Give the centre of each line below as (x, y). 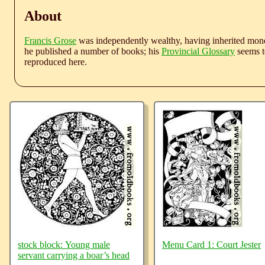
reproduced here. (56, 62)
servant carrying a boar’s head (74, 256)
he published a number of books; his (93, 51)
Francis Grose (50, 41)
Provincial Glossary (198, 51)
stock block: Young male (64, 245)
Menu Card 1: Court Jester (211, 245)
